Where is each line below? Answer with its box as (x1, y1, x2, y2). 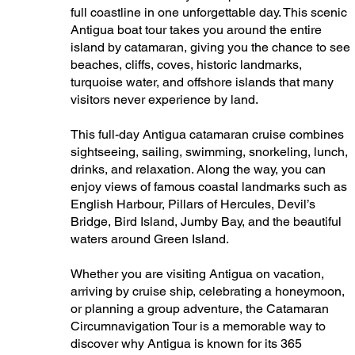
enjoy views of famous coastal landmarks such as (70, 179, 347, 194)
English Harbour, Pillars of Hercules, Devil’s (70, 197, 315, 212)
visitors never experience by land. (70, 92, 258, 107)
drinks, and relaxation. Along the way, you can (70, 162, 326, 177)
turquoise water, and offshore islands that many (70, 74, 334, 90)
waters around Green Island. (70, 231, 229, 246)
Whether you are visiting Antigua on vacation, (70, 266, 324, 281)
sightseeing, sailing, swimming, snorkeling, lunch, (70, 144, 348, 159)
